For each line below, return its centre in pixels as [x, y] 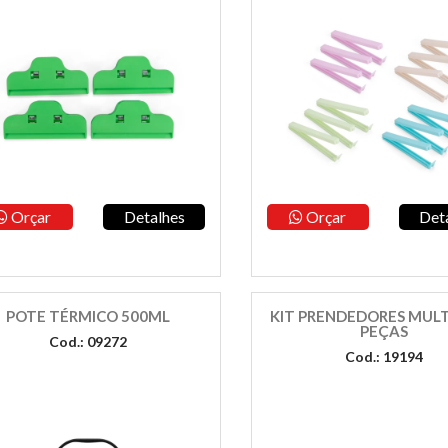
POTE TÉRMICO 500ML [88, 316]
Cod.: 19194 [383, 356]
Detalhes [154, 216]
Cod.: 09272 [88, 341]
